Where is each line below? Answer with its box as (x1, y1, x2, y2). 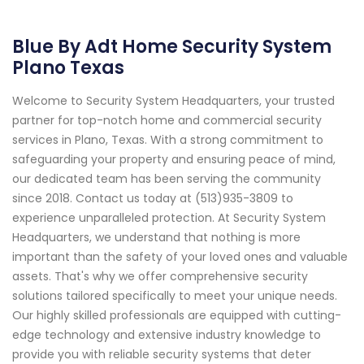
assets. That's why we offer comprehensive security (12, 268, 308, 285)
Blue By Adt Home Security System (12, 34, 331, 60)
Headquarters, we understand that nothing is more (12, 229, 301, 246)
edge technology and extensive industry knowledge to (12, 327, 321, 344)
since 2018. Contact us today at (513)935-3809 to (12, 190, 293, 207)
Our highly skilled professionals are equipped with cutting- (12, 307, 341, 324)
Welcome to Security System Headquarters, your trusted (12, 93, 335, 110)
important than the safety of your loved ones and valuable (12, 249, 348, 266)
